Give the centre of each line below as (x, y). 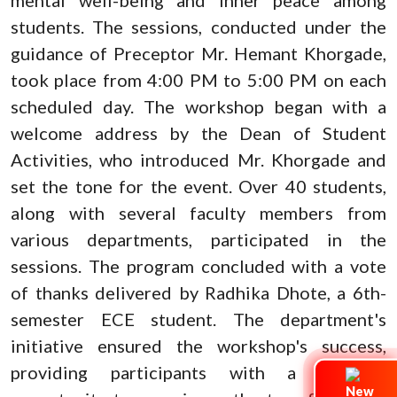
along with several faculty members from (198, 212)
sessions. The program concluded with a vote (198, 265)
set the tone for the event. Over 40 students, (198, 186)
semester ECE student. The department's (198, 319)
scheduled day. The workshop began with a (198, 106)
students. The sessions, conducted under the (198, 26)
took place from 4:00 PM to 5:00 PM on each (198, 79)
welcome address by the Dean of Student (198, 132)
